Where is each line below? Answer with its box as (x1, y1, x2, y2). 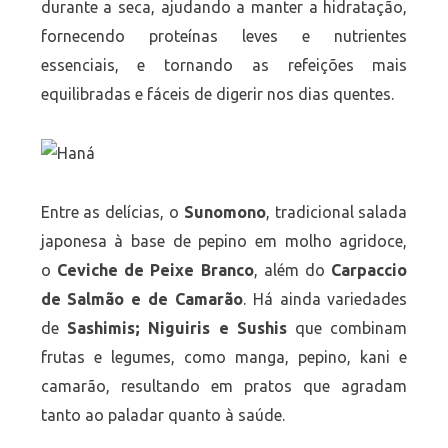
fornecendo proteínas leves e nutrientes (40, 27, 408, 46)
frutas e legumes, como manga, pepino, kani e (40, 348, 408, 367)
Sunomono (183, 203, 266, 222)
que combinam (286, 319, 408, 338)
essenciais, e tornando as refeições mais (40, 56, 408, 75)
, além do (253, 261, 332, 280)
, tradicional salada (265, 203, 408, 222)
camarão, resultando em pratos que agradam (40, 377, 408, 396)
